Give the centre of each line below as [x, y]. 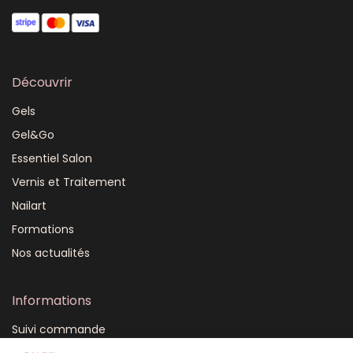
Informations [52, 301]
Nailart [29, 206]
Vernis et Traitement [69, 182]
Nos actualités [51, 253]
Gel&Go [33, 135]
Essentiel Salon [52, 158]
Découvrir [42, 82]
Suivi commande [59, 329]
